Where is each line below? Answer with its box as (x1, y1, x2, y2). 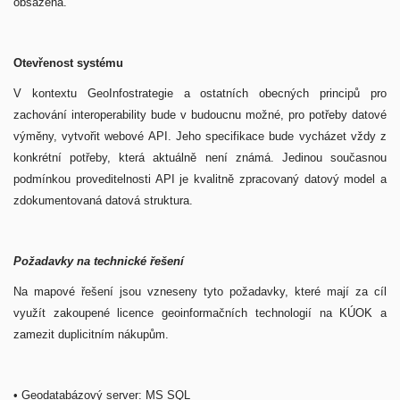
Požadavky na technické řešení (13, 254, 187, 268)
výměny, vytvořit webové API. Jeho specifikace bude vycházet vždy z (13, 129, 387, 143)
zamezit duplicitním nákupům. (13, 328, 172, 341)
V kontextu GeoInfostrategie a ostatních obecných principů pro (13, 87, 387, 100)
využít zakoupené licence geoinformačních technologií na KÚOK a (13, 306, 387, 320)
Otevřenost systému (13, 56, 127, 70)
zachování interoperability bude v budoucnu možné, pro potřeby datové (13, 108, 387, 121)
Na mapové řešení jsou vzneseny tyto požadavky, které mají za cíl (13, 285, 387, 298)
